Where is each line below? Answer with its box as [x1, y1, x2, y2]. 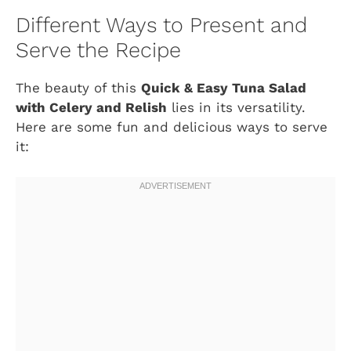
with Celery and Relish [16, 100, 167, 116]
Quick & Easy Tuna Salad [141, 80, 306, 96]
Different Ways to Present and [16, 13, 307, 38]
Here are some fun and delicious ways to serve [16, 119, 327, 136]
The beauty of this [16, 80, 141, 96]
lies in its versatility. [167, 100, 306, 116]
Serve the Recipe [16, 38, 181, 63]
